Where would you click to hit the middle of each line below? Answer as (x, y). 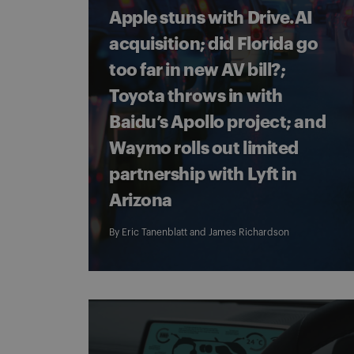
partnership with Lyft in (203, 175)
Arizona (141, 201)
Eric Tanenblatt (154, 232)
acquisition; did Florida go (214, 44)
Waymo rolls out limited (204, 149)
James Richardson (249, 232)
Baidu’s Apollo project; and (218, 122)
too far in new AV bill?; (198, 70)
